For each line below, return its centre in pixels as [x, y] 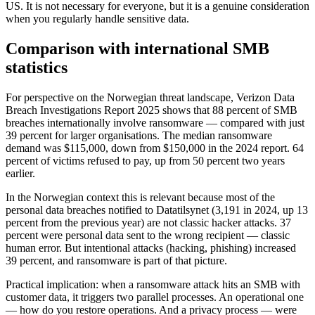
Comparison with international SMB [137, 49]
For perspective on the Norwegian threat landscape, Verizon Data [150, 98]
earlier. [20, 174]
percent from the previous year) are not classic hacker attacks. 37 [148, 223]
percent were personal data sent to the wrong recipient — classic [148, 236]
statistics [37, 68]
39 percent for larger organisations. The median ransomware [139, 136]
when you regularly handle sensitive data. [97, 19]
